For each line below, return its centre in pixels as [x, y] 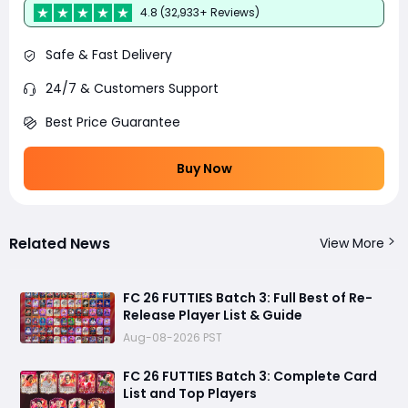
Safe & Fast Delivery [109, 55]
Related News [60, 244]
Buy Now [204, 169]
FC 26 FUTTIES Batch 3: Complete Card [250, 377]
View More [352, 244]
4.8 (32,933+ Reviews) [200, 12]
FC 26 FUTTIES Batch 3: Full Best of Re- [248, 298]
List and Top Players [190, 394]
